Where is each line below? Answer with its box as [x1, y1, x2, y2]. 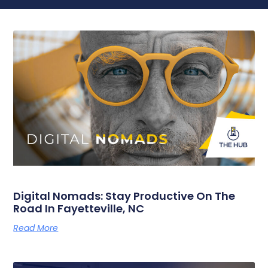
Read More [13, 222, 59, 234]
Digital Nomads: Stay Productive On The [13, 188, 236, 204]
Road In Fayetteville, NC [13, 201, 145, 217]
